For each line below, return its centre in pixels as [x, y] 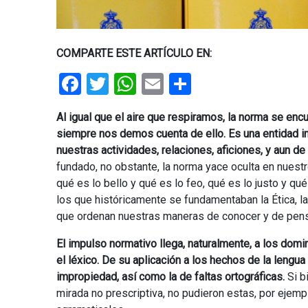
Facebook [127, 84]
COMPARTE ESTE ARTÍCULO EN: [134, 53]
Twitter [142, 84]
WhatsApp [186, 84]
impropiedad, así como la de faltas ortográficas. [170, 276]
